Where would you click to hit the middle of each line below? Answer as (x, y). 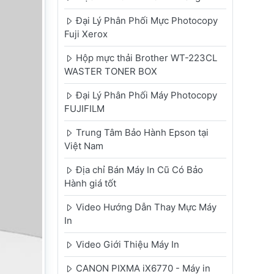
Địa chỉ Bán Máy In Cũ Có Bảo (139, 170)
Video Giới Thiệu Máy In (127, 245)
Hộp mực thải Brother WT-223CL (146, 58)
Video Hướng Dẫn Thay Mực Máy (146, 207)
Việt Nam (83, 146)
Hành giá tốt (90, 183)
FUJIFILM (84, 109)
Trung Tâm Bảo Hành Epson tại (142, 133)
